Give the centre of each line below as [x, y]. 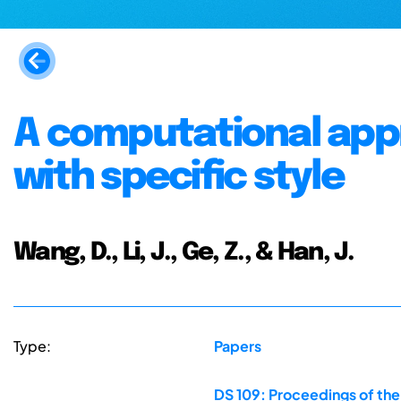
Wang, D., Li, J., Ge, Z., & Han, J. [184, 252]
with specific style [179, 177]
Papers [237, 346]
